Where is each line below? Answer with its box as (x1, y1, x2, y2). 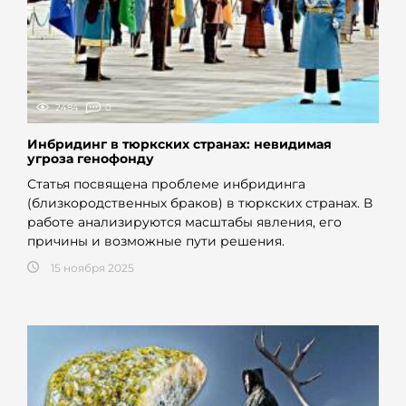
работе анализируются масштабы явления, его (27, 213, 342, 230)
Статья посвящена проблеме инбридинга (27, 175, 305, 192)
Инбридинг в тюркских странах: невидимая (27, 135, 332, 152)
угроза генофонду (27, 150, 154, 167)
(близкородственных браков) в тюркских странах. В (27, 194, 372, 211)
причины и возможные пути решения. (27, 232, 285, 249)
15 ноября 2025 (51, 260, 134, 275)
